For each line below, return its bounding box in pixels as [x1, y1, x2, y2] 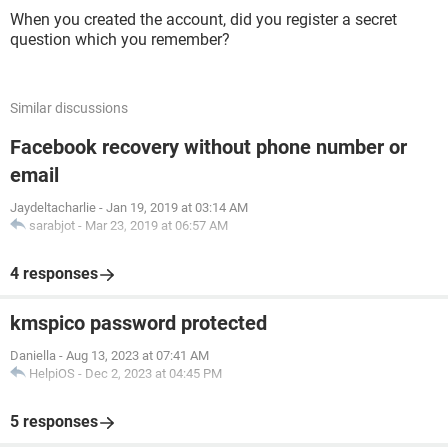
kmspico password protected [10, 311, 267, 335]
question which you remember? [10, 30, 230, 49]
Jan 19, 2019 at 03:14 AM [106, 200, 248, 215]
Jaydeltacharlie [10, 200, 96, 215]
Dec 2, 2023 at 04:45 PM [85, 366, 222, 381]
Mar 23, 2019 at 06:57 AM [85, 218, 228, 233]
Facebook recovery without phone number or [10, 135, 407, 159]
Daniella [10, 348, 56, 363]
